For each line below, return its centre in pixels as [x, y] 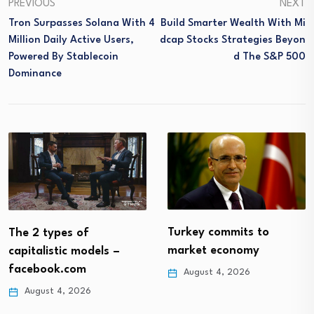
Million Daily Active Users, [71, 40]
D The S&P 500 [269, 57]
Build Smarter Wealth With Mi [233, 23]
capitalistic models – [64, 251]
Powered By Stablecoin [63, 57]
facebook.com [47, 269]
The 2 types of [49, 233]
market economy [213, 251]
